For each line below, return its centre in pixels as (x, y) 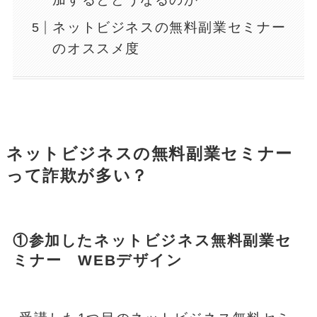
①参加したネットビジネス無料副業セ (152, 241)
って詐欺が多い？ (77, 176)
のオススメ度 (97, 49)
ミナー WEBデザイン (98, 260)
